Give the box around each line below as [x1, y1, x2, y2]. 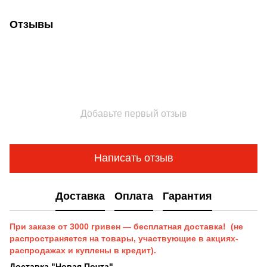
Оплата [114, 190, 153, 203]
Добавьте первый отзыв [80, 108, 187, 119]
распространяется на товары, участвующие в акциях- [10, 233, 238, 243]
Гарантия [162, 190, 212, 203]
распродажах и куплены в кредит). [10, 245, 156, 255]
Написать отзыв [94, 152, 173, 164]
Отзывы [10, 18, 53, 30]
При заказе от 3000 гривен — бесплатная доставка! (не [10, 221, 243, 231]
